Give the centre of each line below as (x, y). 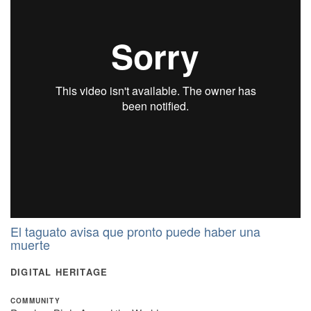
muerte (30, 244)
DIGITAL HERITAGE (59, 272)
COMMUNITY (35, 301)
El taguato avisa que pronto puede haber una (135, 231)
